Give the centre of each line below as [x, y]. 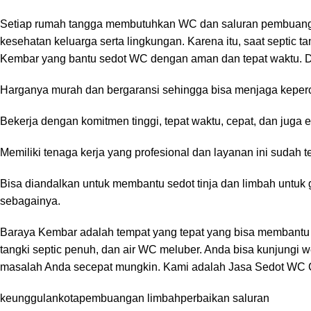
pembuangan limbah [130, 299]
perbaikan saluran [225, 299]
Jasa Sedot [258, 267]
